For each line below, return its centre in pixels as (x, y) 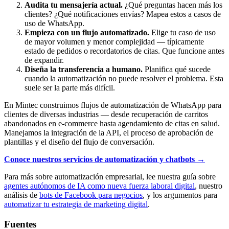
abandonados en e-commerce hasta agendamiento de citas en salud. (112, 124)
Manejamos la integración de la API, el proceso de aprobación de (109, 133)
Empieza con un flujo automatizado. (87, 33)
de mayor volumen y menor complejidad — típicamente (114, 42)
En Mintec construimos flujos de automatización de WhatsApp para (113, 105)
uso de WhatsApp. (54, 24)
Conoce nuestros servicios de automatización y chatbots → (105, 159)
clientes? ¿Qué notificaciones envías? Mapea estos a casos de (123, 14)
